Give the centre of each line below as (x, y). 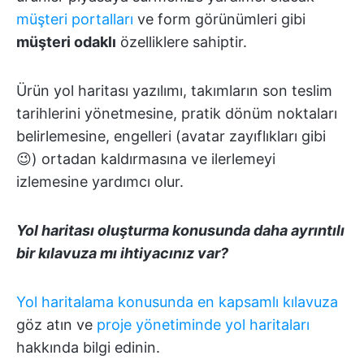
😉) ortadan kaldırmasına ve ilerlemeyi (146, 159)
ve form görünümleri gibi (219, 19)
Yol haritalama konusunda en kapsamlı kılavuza (177, 302)
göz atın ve (56, 325)
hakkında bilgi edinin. (88, 348)
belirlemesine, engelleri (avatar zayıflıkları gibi (171, 136)
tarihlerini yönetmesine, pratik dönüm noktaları (177, 114)
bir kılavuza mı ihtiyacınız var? (122, 253)
